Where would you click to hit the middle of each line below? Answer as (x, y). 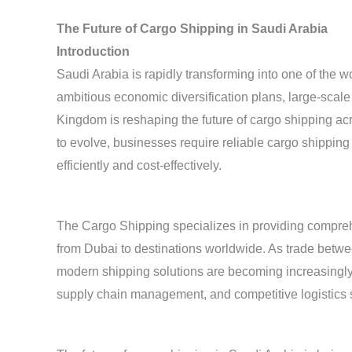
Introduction (93, 52)
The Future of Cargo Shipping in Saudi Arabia (192, 29)
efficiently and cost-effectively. (139, 166)
